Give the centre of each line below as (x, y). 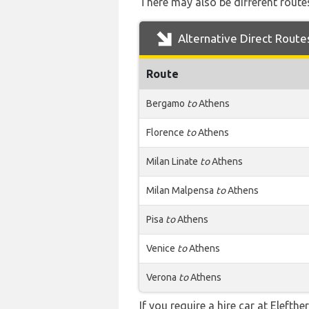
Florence (166, 132)
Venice (162, 248)
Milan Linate (173, 161)
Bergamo (167, 103)
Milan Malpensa (181, 190)
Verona (162, 277)
